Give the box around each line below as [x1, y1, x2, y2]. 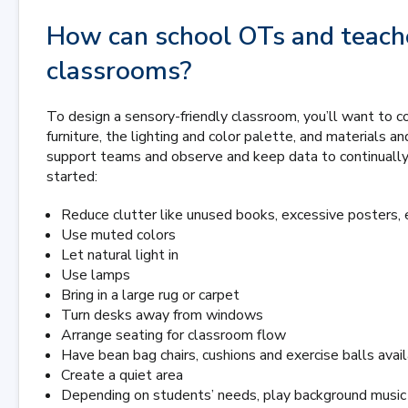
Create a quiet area [61, 365, 183, 385]
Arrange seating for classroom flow [61, 325, 286, 345]
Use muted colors [61, 225, 176, 245]
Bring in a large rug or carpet [61, 285, 240, 305]
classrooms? [46, 54, 191, 88]
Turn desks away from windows [61, 305, 263, 325]
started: [46, 167, 97, 187]
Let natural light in [61, 245, 178, 265]
